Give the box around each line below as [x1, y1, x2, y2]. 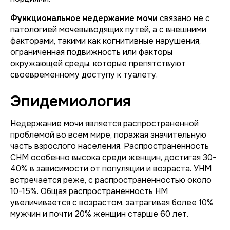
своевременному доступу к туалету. [10, 69, 158, 80]
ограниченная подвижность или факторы [10, 47, 172, 57]
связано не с [158, 13, 210, 24]
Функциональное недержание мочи [10, 13, 158, 24]
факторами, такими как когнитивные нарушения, [10, 35, 201, 46]
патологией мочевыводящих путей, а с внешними [10, 24, 206, 35]
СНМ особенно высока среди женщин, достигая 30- [10, 152, 216, 163]
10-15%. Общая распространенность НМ [10, 186, 168, 197]
